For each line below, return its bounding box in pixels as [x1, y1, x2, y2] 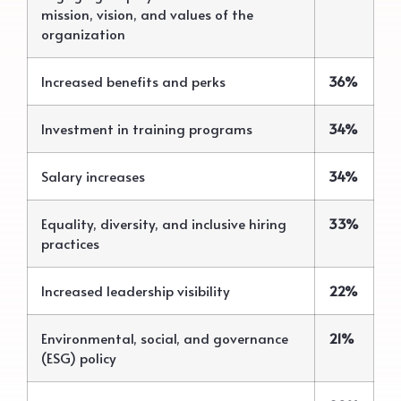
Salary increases [41, 166, 145, 185]
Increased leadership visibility [41, 280, 230, 300]
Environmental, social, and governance [41, 328, 288, 347]
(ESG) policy [41, 347, 116, 367]
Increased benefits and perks [41, 71, 226, 90]
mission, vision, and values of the [41, 4, 253, 23]
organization [41, 23, 125, 43]
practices [41, 233, 99, 252]
